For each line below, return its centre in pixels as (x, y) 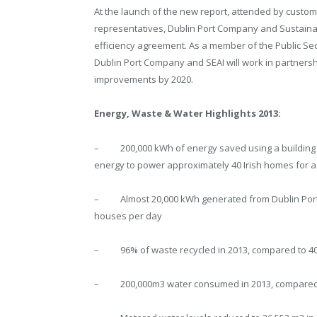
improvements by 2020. (144, 80)
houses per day (128, 215)
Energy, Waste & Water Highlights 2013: (188, 114)
